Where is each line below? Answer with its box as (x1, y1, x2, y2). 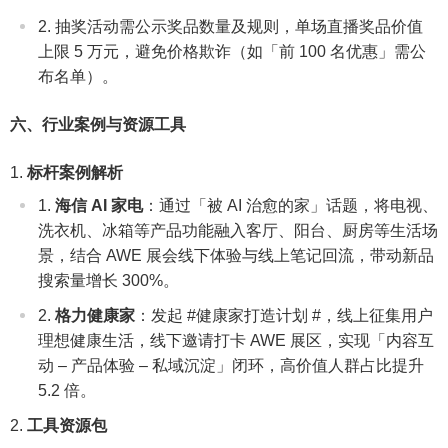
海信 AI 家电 (55, 196, 143, 214)
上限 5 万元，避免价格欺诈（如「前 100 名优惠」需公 (38, 42, 426, 60)
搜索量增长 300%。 (38, 271, 179, 289)
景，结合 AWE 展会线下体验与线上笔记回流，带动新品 (38, 246, 434, 264)
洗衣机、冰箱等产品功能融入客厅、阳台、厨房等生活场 (38, 221, 438, 239)
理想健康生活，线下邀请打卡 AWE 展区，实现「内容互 (38, 331, 434, 349)
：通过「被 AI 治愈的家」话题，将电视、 (143, 196, 438, 214)
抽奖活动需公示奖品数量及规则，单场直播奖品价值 (55, 17, 423, 35)
